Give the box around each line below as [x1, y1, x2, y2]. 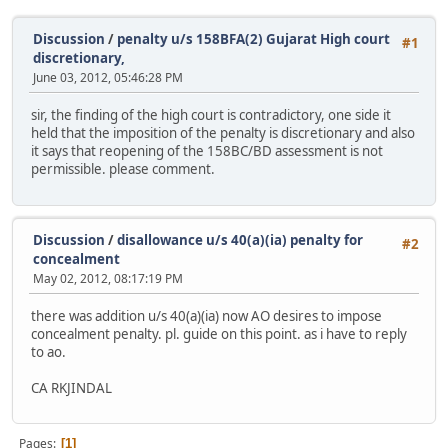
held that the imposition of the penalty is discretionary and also [31, 124, 415, 143]
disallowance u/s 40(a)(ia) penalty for [117, 230, 363, 249]
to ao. [31, 342, 66, 361]
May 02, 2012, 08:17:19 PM [33, 269, 183, 287]
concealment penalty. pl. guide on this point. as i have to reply [31, 324, 407, 343]
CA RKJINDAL [31, 378, 112, 397]
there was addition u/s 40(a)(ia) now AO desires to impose [31, 306, 382, 325]
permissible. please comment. [31, 160, 215, 179]
